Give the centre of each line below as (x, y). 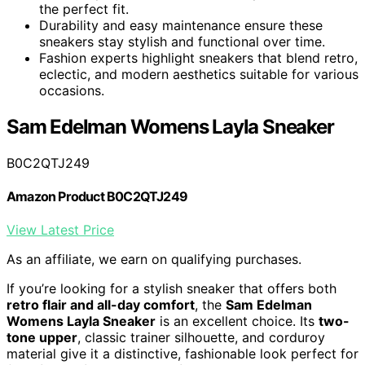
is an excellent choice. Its (237, 321)
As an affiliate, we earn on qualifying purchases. (154, 259)
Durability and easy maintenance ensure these (181, 26)
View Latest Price (60, 230)
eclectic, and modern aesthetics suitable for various (199, 75)
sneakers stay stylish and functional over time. (182, 42)
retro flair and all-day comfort (101, 305)
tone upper (42, 338)
